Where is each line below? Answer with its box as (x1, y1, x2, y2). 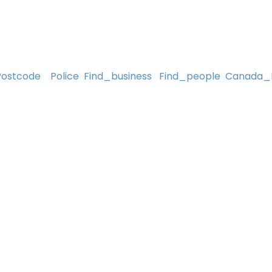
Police (50, 69, 79, 83)
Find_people (159, 69, 220, 83)
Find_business (84, 69, 152, 83)
